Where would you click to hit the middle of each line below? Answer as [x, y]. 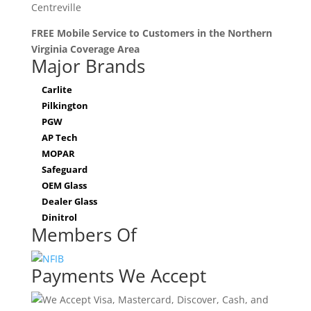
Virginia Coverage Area [85, 49]
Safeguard [64, 169]
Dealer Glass [69, 201]
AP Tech [59, 137]
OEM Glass [64, 185]
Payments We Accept [118, 276]
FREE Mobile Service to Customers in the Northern [151, 33]
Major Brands [88, 66]
